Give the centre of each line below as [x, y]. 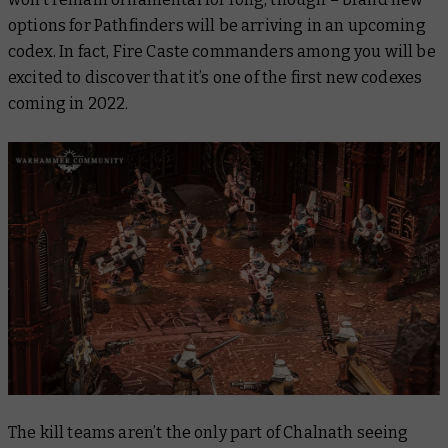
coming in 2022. [70, 103]
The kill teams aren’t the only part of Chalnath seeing [208, 432]
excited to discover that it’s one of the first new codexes [215, 77]
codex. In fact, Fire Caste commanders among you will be [222, 51]
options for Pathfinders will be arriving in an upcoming [217, 25]
